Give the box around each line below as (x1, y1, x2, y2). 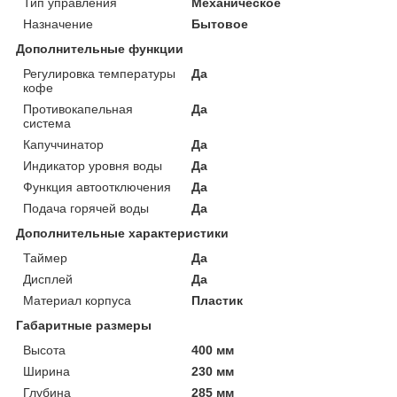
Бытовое (191, 16, 249, 31)
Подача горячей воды (23, 200, 149, 215)
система (23, 115, 71, 130)
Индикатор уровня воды (23, 158, 162, 173)
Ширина (23, 363, 70, 378)
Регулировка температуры (23, 66, 175, 81)
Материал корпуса (23, 292, 131, 307)
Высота (23, 342, 66, 357)
